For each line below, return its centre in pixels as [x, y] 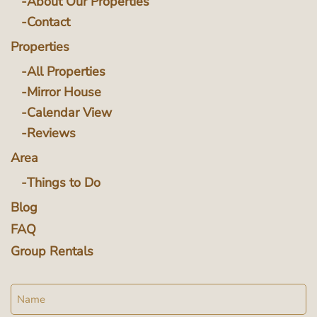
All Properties [66, 72]
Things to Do [64, 183]
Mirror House [64, 92]
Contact [48, 22]
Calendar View [69, 113]
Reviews [51, 133]
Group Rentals [52, 252]
